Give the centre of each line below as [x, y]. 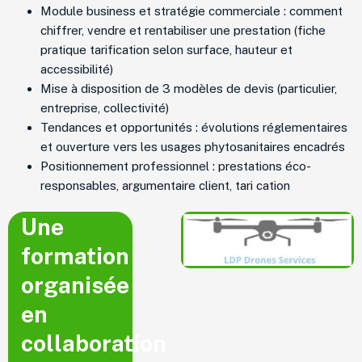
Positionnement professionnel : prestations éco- [176, 166]
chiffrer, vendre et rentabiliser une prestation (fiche [183, 30]
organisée [75, 284]
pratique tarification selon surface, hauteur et [166, 49]
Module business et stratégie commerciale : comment [192, 11]
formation [75, 255]
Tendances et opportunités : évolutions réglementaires [194, 127]
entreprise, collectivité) [105, 107]
